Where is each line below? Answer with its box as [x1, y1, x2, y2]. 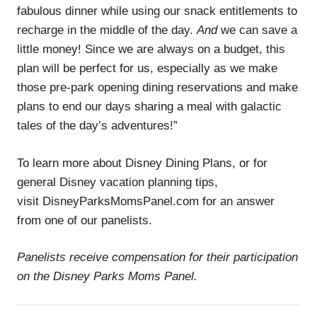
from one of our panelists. [17, 213, 152, 227]
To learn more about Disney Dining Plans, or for [17, 156, 267, 170]
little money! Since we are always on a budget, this [17, 42, 285, 57]
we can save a [221, 23, 297, 38]
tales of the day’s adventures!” [17, 119, 178, 133]
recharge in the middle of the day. [17, 23, 197, 38]
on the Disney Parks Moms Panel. [17, 270, 197, 284]
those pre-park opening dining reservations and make [17, 81, 298, 95]
